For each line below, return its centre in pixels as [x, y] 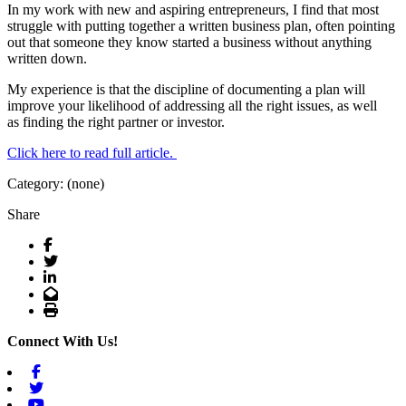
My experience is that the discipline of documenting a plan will [186, 89]
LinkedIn [82, 276]
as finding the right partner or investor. [116, 121]
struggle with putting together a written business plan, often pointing [201, 25]
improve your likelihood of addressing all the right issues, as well [192, 105]
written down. [47, 58]
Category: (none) [56, 183]
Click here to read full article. [92, 152]
